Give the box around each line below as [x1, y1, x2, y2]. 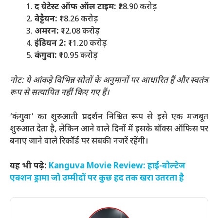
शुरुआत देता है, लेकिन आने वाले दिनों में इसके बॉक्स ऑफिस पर [10, 124, 208, 135]
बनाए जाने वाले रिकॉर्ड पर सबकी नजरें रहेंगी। [10, 136, 148, 147]
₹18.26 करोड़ [57, 14, 98, 25]
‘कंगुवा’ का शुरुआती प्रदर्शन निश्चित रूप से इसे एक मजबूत [10, 112, 208, 123]
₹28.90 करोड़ [116, 2, 157, 13]
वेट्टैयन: [35, 14, 57, 25]
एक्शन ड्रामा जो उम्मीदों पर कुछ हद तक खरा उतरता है [10, 173, 184, 184]
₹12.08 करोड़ [59, 26, 100, 37]
